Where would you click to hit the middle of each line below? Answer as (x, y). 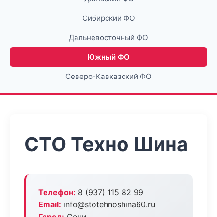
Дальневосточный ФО (108, 38)
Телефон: (57, 192)
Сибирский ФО (108, 18)
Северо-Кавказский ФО (108, 76)
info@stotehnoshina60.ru (108, 204)
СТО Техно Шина (106, 144)
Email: (50, 204)
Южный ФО (108, 57)
